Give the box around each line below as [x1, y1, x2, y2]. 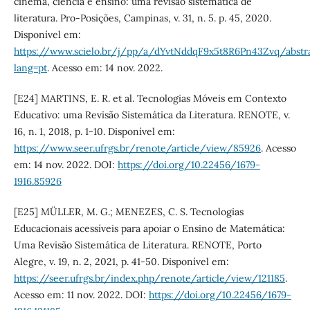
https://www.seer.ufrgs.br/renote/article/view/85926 [13, 141, 261, 154]
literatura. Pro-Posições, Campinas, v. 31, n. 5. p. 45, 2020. [13, 11, 271, 24]
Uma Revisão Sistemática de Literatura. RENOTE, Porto [13, 238, 262, 251]
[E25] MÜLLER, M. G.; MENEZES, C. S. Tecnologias [13, 205, 244, 218]
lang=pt [13, 61, 47, 74]
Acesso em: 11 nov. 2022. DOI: [13, 288, 149, 301]
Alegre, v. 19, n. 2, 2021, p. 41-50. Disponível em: [13, 255, 229, 268]
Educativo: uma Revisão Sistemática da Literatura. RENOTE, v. [13, 108, 290, 121]
